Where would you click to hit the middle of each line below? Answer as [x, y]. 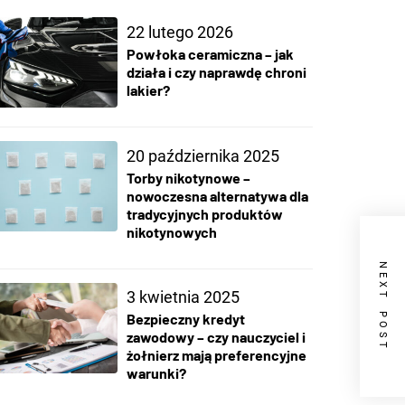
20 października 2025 [202, 155]
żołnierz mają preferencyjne [216, 355]
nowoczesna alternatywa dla [217, 195]
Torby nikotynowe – [188, 177]
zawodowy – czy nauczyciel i [216, 337]
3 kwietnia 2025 [183, 297]
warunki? [156, 373]
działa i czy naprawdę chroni [216, 71]
